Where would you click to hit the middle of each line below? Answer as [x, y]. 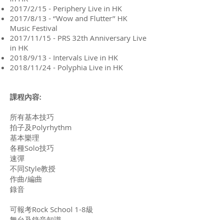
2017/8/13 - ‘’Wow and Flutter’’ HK [69, 18]
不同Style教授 [33, 168]
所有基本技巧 [32, 117]
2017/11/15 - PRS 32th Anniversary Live [78, 38]
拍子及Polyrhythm [41, 127]
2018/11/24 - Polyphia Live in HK [66, 67]
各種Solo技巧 [32, 148]
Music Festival [34, 28]
